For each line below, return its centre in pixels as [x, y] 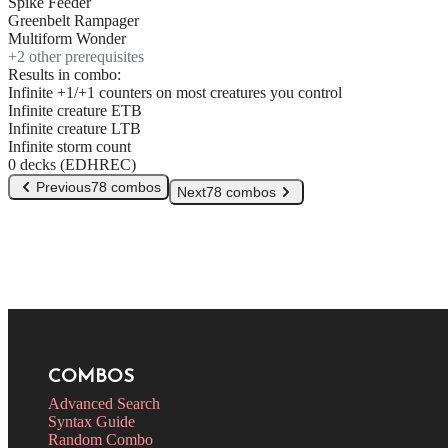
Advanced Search [104, 403]
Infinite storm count [69, 147]
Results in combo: [64, 75]
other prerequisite [81, 57]
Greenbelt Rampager [73, 21]
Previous [63, 187]
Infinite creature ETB [75, 111]
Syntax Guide [91, 421]
